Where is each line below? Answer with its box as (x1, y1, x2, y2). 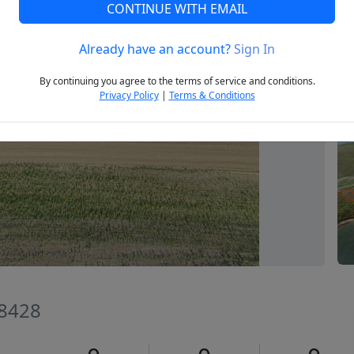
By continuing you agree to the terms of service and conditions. (39, 74, 315, 88)
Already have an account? (79, 40, 234, 58)
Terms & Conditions (168, 88, 255, 103)
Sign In (234, 40, 275, 58)
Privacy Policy (99, 88, 159, 103)
